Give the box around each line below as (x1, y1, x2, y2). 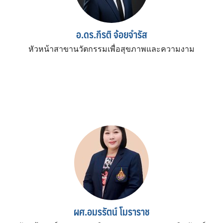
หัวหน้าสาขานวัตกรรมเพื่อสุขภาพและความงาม (28, 44, 195, 53)
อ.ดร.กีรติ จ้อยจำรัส (76, 25, 147, 43)
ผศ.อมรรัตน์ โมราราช (73, 203, 150, 220)
